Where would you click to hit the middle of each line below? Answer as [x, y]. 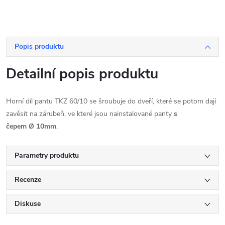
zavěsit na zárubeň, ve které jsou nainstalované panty [90, 114]
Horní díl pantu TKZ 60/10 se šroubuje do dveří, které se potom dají [111, 101]
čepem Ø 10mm [31, 126]
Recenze [28, 180]
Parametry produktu [47, 155]
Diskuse [28, 204]
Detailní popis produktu [82, 74]
